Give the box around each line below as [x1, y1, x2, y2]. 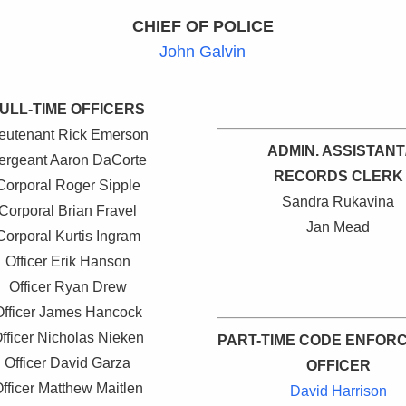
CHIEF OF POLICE [131, 17, 274, 36]
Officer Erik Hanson [5, 254, 130, 270]
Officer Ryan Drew [8, 279, 127, 295]
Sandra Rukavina [282, 194, 395, 210]
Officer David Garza [5, 355, 131, 372]
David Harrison [289, 383, 387, 400]
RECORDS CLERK [273, 169, 403, 185]
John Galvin [159, 43, 246, 62]
